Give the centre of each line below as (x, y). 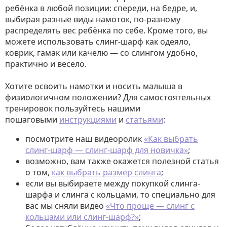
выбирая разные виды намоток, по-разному (93, 19)
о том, (39, 172)
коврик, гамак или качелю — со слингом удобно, (101, 53)
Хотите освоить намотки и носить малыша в (94, 86)
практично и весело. (46, 64)
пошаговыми (32, 120)
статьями (144, 120)
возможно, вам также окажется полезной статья (122, 161)
